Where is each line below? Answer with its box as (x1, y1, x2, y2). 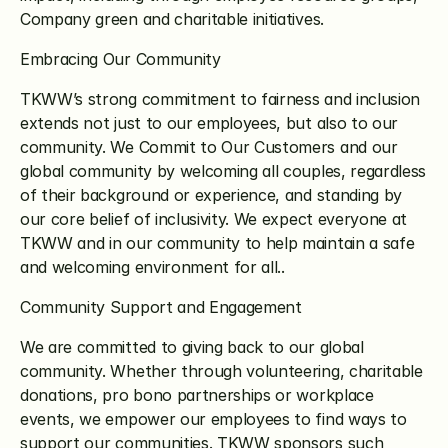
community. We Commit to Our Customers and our (20, 137, 398, 157)
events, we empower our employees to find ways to (20, 409, 407, 429)
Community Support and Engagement (20, 297, 302, 317)
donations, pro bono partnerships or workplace (20, 385, 374, 405)
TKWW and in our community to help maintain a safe (20, 233, 415, 253)
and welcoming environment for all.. (20, 257, 285, 277)
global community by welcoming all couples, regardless (20, 161, 427, 181)
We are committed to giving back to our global (20, 337, 364, 357)
